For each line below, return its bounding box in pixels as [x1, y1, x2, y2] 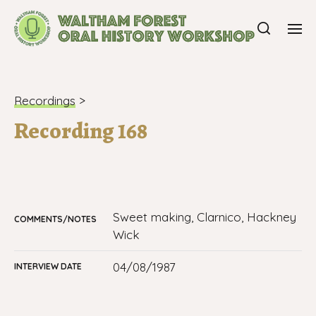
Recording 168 [14, 115, 147, 146]
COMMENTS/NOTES [14, 214, 97, 224]
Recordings [14, 93, 75, 108]
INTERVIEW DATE [14, 261, 82, 272]
